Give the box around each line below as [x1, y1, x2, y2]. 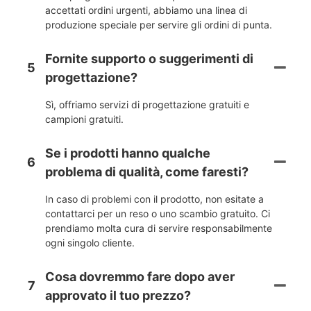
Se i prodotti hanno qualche [45, 145, 210, 160]
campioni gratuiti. [45, 112, 124, 125]
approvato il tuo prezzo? [45, 287, 191, 303]
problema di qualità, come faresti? [45, 164, 249, 179]
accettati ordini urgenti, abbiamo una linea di [45, 3, 247, 16]
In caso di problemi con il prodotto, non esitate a [45, 192, 264, 205]
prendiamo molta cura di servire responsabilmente [45, 221, 272, 234]
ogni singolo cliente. [45, 236, 135, 249]
